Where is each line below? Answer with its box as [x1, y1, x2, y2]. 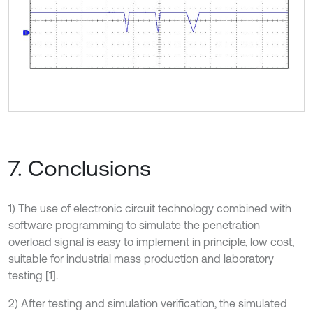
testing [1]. [8, 269, 58, 282]
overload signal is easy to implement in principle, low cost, [8, 235, 294, 249]
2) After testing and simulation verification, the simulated [8, 297, 287, 310]
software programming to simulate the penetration [8, 219, 260, 232]
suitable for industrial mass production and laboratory [8, 252, 274, 265]
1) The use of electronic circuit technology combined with [8, 202, 291, 215]
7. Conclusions [8, 155, 151, 182]
